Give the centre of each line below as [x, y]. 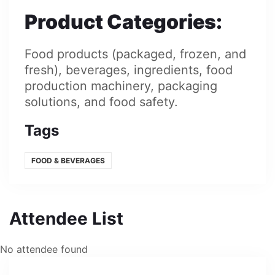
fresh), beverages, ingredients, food [129, 70]
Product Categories [120, 22]
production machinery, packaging [121, 86]
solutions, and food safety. [101, 102]
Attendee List [66, 219]
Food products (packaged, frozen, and [135, 54]
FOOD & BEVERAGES [68, 161]
